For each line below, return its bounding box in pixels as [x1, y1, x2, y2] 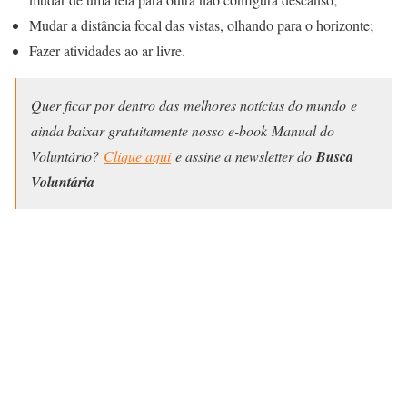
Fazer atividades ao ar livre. [29, 41, 185, 61]
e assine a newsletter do [171, 146, 316, 166]
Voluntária [31, 172, 94, 193]
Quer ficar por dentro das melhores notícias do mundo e [31, 95, 357, 115]
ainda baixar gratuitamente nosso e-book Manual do [31, 121, 334, 141]
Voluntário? [31, 146, 104, 166]
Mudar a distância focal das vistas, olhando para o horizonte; [29, 15, 373, 35]
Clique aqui [104, 146, 171, 166]
